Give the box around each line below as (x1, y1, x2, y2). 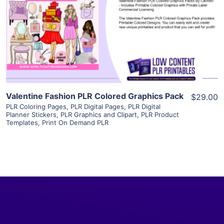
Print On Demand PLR (42, 118, 108, 126)
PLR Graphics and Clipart (60, 110, 137, 118)
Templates (6, 118, 38, 126)
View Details (87, 5, 137, 15)
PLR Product (141, 110, 179, 118)
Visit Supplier (85, 33, 138, 44)
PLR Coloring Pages (6, 102, 66, 110)
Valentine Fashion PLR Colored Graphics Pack (6, 90, 183, 101)
